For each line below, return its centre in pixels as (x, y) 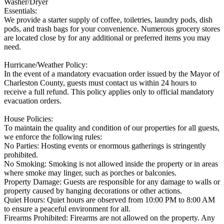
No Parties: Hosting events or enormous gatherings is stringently (105, 145)
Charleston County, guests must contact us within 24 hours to (100, 82)
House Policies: (28, 118)
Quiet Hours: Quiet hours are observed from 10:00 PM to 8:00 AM (109, 199)
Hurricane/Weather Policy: (46, 64)
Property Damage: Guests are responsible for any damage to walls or (112, 181)
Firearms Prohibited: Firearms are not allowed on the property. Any (109, 217)
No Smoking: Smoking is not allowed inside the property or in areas (111, 163)
